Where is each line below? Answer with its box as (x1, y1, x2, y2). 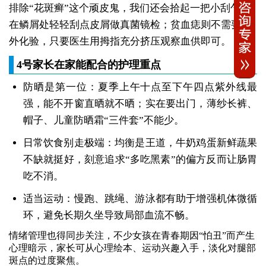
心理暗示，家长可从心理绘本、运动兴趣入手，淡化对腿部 (8, 243, 256, 254)
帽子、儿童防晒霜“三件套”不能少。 (23, 115, 184, 126)
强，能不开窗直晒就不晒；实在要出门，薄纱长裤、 (23, 98, 258, 110)
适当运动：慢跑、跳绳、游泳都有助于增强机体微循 (23, 193, 258, 205)
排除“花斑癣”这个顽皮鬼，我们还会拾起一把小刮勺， (8, 2, 251, 14)
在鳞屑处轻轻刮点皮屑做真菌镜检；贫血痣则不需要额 (8, 19, 251, 31)
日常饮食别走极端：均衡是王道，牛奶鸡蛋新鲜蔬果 (23, 137, 258, 149)
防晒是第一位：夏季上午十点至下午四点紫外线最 (23, 81, 258, 93)
